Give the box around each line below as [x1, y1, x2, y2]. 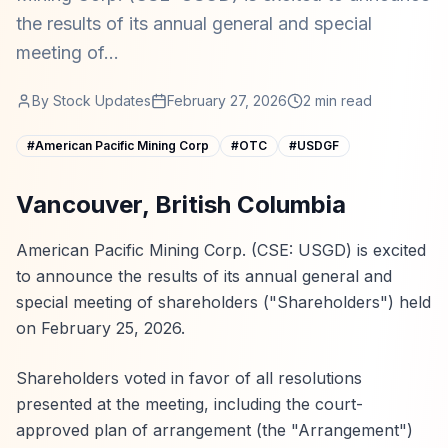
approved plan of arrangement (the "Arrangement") [16, 420, 413, 440]
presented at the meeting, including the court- [16, 394, 363, 414]
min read [311, 92, 372, 109]
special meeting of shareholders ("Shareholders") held [16, 292, 431, 312]
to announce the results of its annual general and [16, 266, 392, 286]
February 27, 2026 [167, 92, 287, 109]
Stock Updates [53, 92, 151, 109]
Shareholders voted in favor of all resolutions [16, 368, 362, 388]
